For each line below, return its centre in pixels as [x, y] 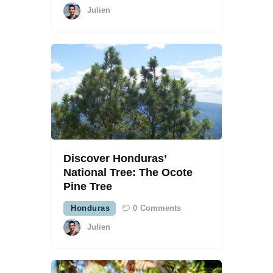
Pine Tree [88, 187]
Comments [161, 208]
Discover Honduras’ [115, 159]
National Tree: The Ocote [128, 173]
